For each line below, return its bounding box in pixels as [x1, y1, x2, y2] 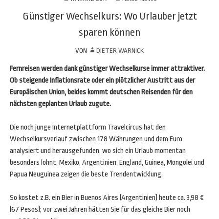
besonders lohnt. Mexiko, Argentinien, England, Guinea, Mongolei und [10, 158, 204, 167]
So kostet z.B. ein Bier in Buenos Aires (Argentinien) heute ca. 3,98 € [10, 194, 204, 202]
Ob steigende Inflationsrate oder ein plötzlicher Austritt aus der [10, 76, 195, 85]
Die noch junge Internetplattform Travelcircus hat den [10, 123, 166, 131]
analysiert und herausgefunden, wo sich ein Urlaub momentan [10, 147, 186, 155]
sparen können [79, 26, 140, 38]
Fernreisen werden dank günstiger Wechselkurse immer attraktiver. [10, 65, 205, 73]
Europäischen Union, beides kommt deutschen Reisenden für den [10, 88, 193, 96]
